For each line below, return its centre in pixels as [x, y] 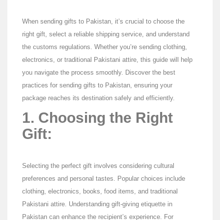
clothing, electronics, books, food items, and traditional [100, 192]
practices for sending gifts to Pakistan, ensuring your [97, 85]
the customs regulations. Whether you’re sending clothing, [105, 47]
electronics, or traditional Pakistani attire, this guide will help [107, 60]
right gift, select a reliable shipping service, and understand [106, 34]
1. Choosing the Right [97, 118]
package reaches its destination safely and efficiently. [98, 98]
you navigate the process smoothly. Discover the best [99, 73]
